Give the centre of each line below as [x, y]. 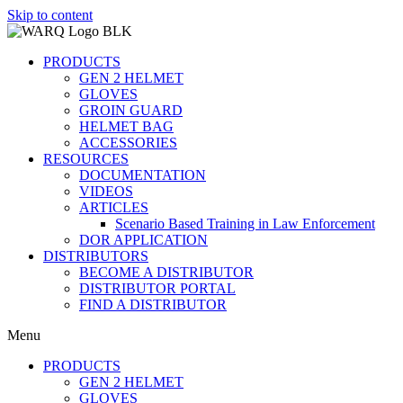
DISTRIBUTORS [96, 256]
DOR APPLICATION [143, 240]
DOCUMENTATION [143, 175]
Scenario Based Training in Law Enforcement [245, 224]
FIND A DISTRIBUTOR [153, 304]
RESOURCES [86, 159]
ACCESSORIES [128, 143]
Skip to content [50, 15]
